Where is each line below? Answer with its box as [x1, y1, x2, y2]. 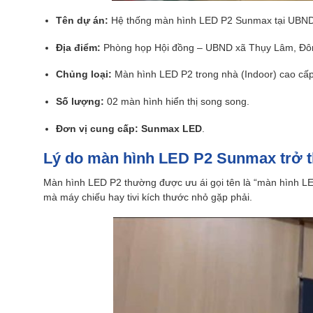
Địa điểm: [55, 42, 101, 53]
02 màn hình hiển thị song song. [103, 96, 249, 108]
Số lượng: [55, 96, 104, 108]
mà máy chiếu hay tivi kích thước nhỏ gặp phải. [43, 192, 252, 203]
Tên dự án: [55, 15, 108, 27]
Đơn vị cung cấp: [55, 123, 138, 134]
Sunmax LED [140, 123, 202, 134]
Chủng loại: [55, 69, 112, 80]
